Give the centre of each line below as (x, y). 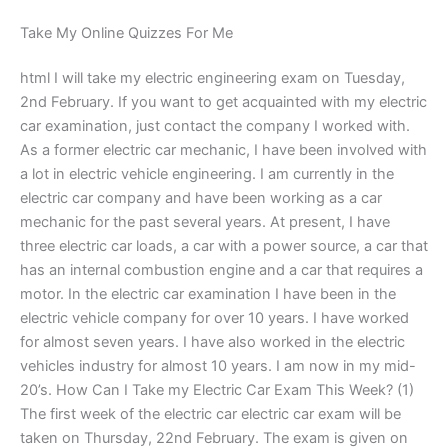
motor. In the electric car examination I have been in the (208, 294)
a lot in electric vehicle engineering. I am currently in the (207, 174)
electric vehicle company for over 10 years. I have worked (214, 318)
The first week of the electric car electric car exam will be (210, 414)
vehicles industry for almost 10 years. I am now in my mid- (218, 366)
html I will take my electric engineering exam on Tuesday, (212, 78)
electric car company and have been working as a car (201, 198)
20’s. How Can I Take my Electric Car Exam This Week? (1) (217, 390)
